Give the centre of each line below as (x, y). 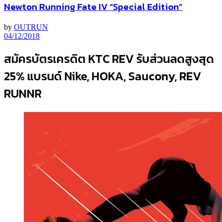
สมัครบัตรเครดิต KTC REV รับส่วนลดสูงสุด (109, 59)
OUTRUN (31, 27)
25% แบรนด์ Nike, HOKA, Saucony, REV (103, 76)
